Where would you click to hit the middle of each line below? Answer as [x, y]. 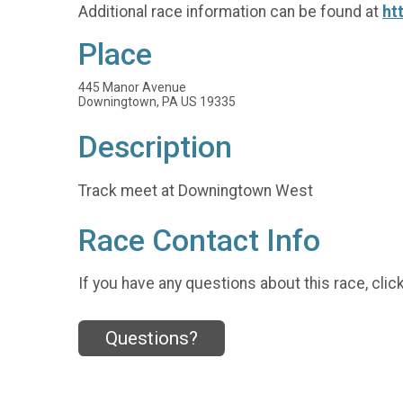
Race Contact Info [199, 240]
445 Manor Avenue [132, 88]
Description [155, 148]
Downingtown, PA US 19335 [157, 102]
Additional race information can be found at [230, 11]
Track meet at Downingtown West [196, 190]
